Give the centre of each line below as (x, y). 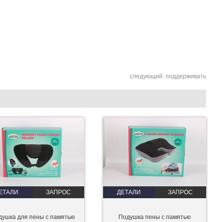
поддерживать (186, 77)
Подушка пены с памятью (154, 217)
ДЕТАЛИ (129, 193)
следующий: (148, 77)
